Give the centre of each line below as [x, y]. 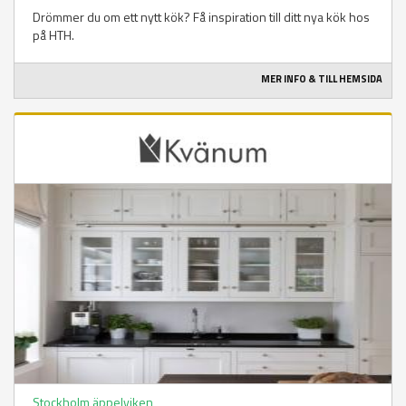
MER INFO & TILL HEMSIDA [322, 79]
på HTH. [53, 35]
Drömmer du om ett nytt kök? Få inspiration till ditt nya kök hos [201, 17]
